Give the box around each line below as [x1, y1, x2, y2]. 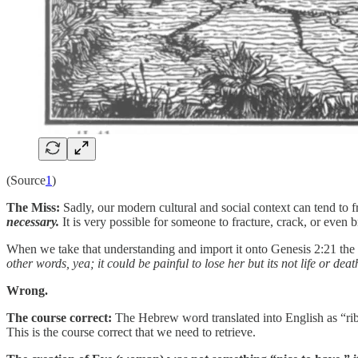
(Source [6, 173, 46, 187]
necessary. [6, 214, 59, 229]
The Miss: [6, 200, 60, 214]
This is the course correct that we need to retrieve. [6, 324, 256, 339]
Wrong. [6, 283, 48, 297]
